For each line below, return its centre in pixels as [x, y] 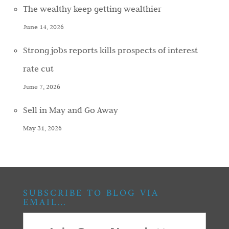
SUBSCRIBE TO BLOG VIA [91, 193]
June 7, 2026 [41, 87]
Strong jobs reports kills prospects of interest [110, 50]
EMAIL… [45, 203]
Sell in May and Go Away [70, 110]
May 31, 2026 [42, 128]
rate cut [38, 68]
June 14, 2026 [43, 27]
